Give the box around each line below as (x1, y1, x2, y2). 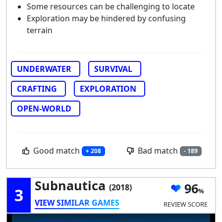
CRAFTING (17, 83, 57, 94)
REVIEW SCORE (163, 200, 208, 209)
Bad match (136, 145, 180, 156)
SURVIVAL (94, 63, 132, 74)
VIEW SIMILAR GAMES (35, 197, 119, 208)
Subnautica (35, 176, 109, 194)
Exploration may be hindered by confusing (27, 12, 186, 24)
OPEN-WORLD (17, 103, 71, 114)
